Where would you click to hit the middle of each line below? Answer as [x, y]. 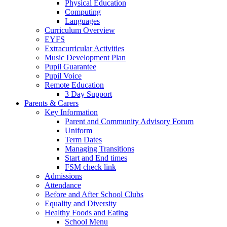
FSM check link [90, 167]
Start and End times [96, 158]
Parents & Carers [51, 103]
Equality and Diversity [81, 203]
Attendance [63, 185]
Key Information [71, 112]
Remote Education [74, 85]
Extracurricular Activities [84, 48]
